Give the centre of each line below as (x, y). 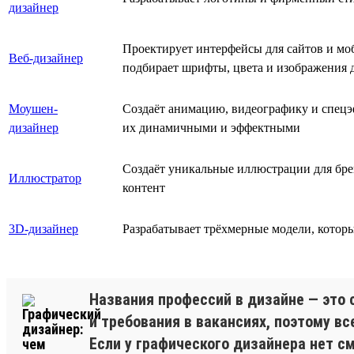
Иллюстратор (45, 178)
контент (144, 187)
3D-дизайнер (43, 228)
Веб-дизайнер (46, 58)
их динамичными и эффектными (211, 127)
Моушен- (33, 108)
